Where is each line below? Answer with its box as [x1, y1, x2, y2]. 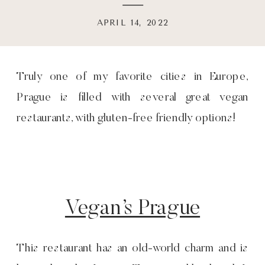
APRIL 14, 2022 [96, 18, 169, 28]
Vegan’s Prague [64, 198, 201, 221]
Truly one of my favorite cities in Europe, [17, 72, 249, 84]
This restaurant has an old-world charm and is [17, 243, 249, 256]
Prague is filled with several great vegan [17, 92, 249, 105]
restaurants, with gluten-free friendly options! [17, 113, 237, 125]
